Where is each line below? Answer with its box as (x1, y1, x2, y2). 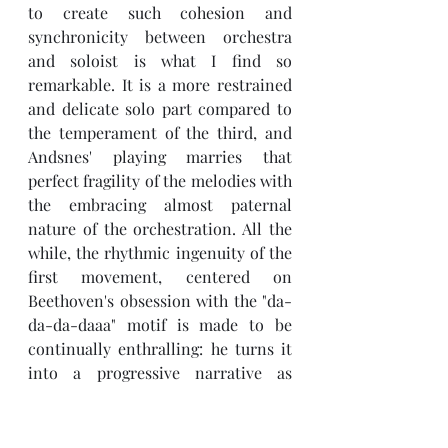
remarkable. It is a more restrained (28, 74, 292, 95)
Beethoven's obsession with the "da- (28, 290, 292, 311)
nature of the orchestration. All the (28, 218, 292, 239)
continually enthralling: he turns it (28, 338, 292, 359)
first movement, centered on (28, 266, 292, 287)
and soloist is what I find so (28, 50, 292, 71)
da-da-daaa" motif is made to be (28, 314, 292, 335)
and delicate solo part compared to (28, 98, 292, 119)
